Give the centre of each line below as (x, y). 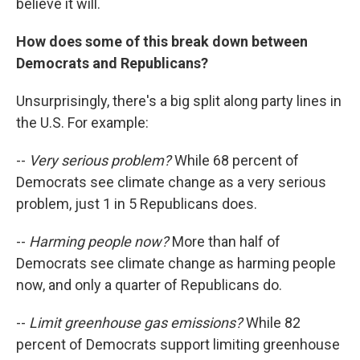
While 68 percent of (237, 161)
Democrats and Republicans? (112, 63)
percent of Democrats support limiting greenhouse (178, 345)
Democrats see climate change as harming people (176, 264)
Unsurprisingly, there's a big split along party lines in (179, 101)
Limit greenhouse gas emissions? (137, 323)
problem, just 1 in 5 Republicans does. (137, 204)
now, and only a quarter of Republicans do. (149, 285)
